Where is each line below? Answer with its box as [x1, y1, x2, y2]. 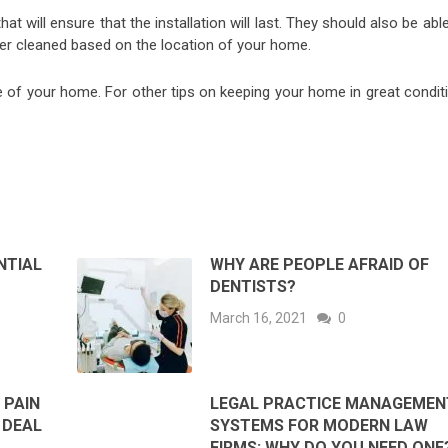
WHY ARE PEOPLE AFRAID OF [210, 255, 430, 275]
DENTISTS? [210, 277, 297, 297]
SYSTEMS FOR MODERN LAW [210, 416, 429, 436]
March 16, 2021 [210, 310, 308, 327]
